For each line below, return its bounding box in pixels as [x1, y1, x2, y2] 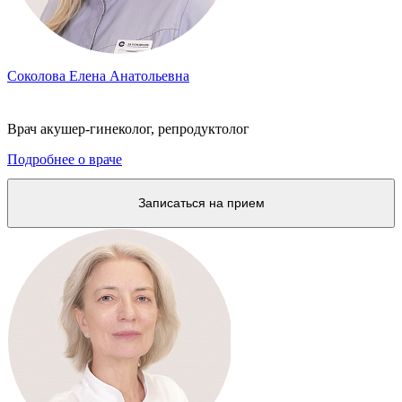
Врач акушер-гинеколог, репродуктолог [7, 120, 249, 136]
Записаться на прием [137, 195, 265, 210]
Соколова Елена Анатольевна [7, 67, 189, 83]
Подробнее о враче [7, 151, 122, 167]
